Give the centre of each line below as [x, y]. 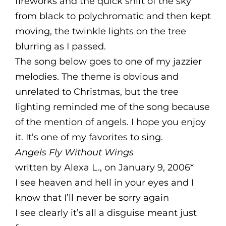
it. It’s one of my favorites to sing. [89, 137]
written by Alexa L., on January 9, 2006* [104, 167]
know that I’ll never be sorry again [92, 198]
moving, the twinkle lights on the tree [101, 31]
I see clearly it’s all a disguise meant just [106, 213]
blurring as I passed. [62, 46]
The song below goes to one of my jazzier [108, 62]
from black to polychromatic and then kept [113, 16]
